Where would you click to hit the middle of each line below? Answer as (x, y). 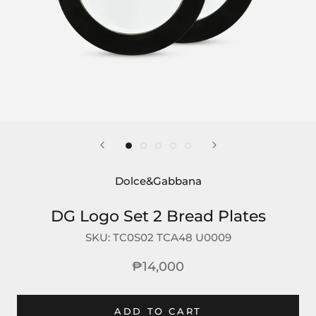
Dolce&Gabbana (158, 181)
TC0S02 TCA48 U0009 (172, 238)
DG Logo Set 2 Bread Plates (158, 217)
